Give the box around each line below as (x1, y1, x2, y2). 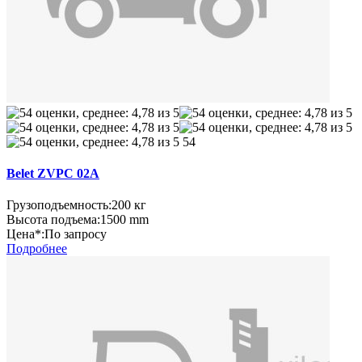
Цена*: (6, 227, 44, 242)
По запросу (44, 227, 107, 242)
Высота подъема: (6, 213, 100, 227)
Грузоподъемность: (6, 198, 112, 213)
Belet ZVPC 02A (6, 166, 99, 180)
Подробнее (6, 242, 67, 256)
